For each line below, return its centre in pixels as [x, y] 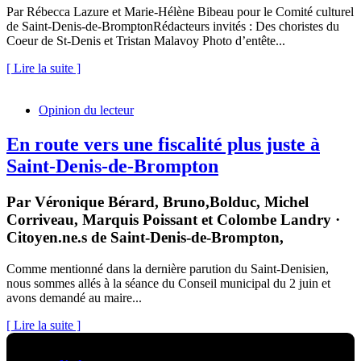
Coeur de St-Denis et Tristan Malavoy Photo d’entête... [146, 41]
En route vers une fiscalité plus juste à [163, 145]
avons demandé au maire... [74, 297]
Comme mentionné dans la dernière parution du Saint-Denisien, [168, 268]
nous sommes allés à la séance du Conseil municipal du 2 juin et [168, 283]
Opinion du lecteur [86, 110]
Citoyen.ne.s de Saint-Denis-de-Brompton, [145, 238]
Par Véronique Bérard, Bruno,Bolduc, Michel [158, 202]
